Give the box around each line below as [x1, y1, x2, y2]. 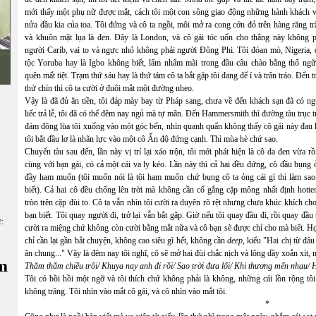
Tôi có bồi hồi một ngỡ [25, 274, 104, 284]
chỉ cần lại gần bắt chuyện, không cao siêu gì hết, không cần [25, 236, 225, 245]
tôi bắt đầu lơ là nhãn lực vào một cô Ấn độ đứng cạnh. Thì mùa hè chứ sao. [25, 134, 278, 144]
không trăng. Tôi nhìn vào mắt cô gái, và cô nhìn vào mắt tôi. [25, 286, 227, 296]
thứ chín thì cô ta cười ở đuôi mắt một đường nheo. [25, 83, 194, 93]
